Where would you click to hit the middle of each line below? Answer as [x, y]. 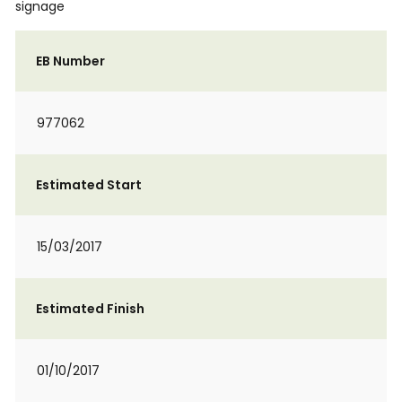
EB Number [70, 61]
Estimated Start [89, 185]
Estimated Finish [90, 309]
